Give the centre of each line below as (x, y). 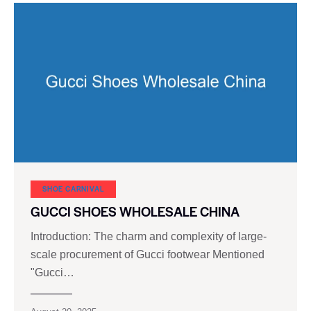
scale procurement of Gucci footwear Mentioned (148, 255)
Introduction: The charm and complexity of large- (149, 237)
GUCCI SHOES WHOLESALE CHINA (135, 212)
